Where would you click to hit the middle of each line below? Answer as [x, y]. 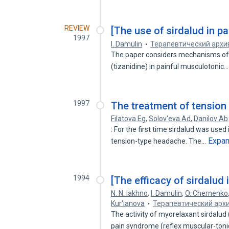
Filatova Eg [129, 119]
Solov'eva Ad [170, 119]
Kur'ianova [128, 203]
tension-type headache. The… [159, 141]
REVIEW [77, 28]
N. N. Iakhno [130, 193]
